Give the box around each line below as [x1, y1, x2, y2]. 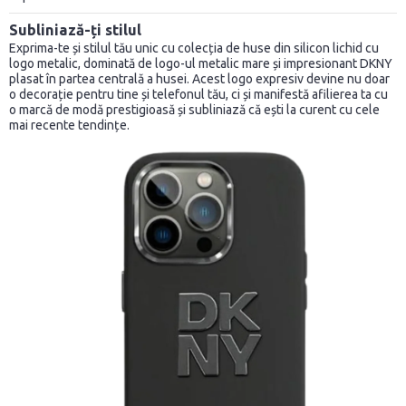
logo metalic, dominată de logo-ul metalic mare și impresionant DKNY [9, 56, 392, 72]
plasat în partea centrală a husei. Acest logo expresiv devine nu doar [9, 72, 390, 87]
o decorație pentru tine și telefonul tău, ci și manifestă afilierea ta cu [9, 87, 388, 102]
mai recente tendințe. [9, 118, 130, 133]
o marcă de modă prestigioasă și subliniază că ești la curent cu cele [9, 102, 380, 118]
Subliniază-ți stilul [9, 22, 141, 39]
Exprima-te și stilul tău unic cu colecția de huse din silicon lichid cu [9, 41, 379, 56]
